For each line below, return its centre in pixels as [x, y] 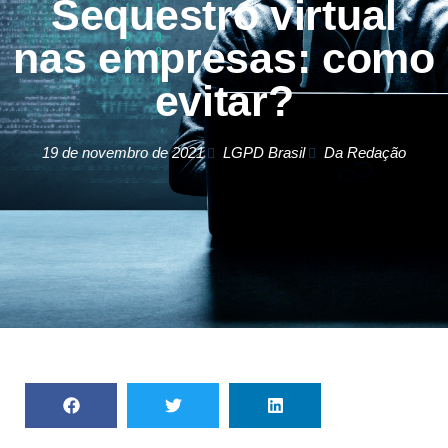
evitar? [224, 101]
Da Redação [365, 152]
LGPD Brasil [264, 152]
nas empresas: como [224, 58]
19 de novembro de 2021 [123, 152]
